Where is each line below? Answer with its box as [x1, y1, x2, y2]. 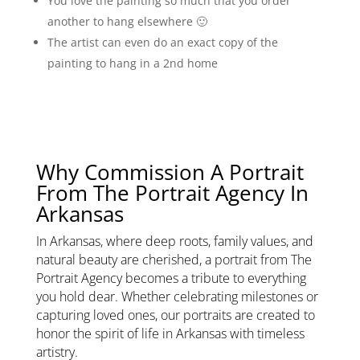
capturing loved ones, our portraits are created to [35, 305, 315, 324]
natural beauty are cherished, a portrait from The [35, 250, 312, 268]
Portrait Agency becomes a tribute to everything [35, 268, 306, 287]
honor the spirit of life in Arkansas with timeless [35, 324, 305, 342]
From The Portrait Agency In [35, 178, 309, 207]
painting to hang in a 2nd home [47, 55, 218, 71]
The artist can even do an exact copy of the [47, 34, 278, 50]
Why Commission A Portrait [35, 157, 304, 186]
